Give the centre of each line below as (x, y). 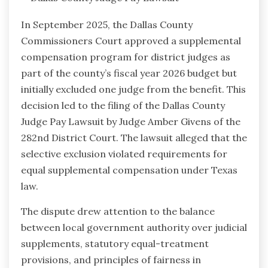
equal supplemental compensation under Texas (129, 170)
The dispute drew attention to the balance (118, 211)
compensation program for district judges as (126, 57)
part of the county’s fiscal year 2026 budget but (129, 73)
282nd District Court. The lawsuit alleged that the (134, 137)
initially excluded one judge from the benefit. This (133, 89)
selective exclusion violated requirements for (124, 153)
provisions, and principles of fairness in (111, 259)
